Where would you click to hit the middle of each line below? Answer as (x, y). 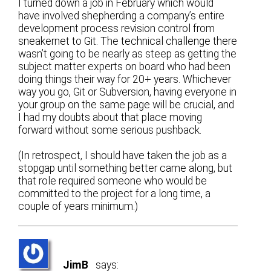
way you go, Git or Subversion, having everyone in (128, 92)
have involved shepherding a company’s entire (122, 15)
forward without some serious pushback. (110, 130)
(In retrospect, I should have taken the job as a (123, 155)
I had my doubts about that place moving (110, 117)
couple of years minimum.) (78, 206)
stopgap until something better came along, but (126, 168)
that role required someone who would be (113, 181)
